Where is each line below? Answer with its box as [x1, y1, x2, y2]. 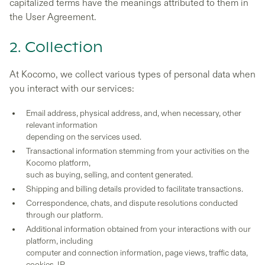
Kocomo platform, [26, 158, 91, 168]
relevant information [26, 120, 98, 130]
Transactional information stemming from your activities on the [26, 146, 249, 156]
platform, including [26, 236, 93, 246]
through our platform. [26, 210, 103, 220]
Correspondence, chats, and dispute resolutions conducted [26, 198, 238, 208]
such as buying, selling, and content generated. [26, 170, 193, 180]
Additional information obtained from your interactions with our [26, 224, 251, 234]
